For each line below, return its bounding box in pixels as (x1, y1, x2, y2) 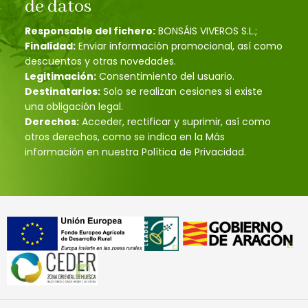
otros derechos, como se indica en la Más (25, 130, 225, 144)
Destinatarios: (25, 85, 100, 99)
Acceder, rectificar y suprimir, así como (79, 115, 271, 129)
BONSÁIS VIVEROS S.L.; (155, 24, 257, 38)
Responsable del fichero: (25, 24, 155, 38)
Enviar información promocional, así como (76, 39, 283, 54)
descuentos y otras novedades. (25, 54, 176, 69)
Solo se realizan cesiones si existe (100, 85, 263, 99)
